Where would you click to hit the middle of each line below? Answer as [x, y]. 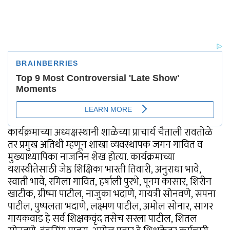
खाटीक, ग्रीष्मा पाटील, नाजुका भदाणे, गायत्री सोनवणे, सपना [112, 194]
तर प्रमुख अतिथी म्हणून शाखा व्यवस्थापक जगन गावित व [105, 145]
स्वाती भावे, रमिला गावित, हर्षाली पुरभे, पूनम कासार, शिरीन [110, 182]
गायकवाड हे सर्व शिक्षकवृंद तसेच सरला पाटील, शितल [102, 219]
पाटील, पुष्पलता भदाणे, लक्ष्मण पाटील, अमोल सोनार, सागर [110, 207]
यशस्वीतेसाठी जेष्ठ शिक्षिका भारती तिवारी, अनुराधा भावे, [104, 170]
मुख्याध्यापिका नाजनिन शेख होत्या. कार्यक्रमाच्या [91, 157]
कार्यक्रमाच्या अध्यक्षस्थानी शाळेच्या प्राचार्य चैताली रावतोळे [110, 133]
